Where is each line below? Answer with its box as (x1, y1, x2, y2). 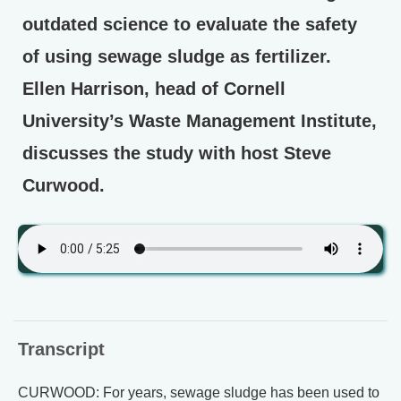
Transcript (18, 339, 105, 359)
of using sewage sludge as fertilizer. (22, 47, 331, 66)
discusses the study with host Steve (22, 143, 331, 163)
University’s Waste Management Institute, (22, 111, 377, 131)
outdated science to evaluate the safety (22, 14, 357, 34)
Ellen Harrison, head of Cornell (22, 79, 286, 98)
